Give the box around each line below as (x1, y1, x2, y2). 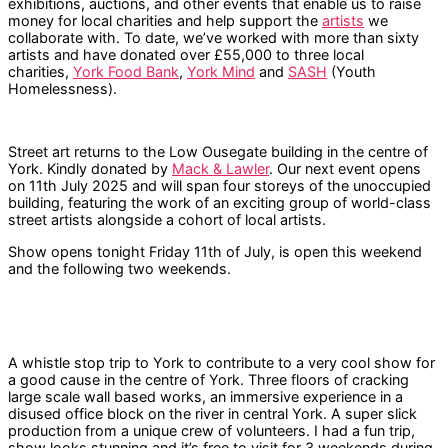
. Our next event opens (269, 160, 421, 178)
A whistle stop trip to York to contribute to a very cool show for (8, 353, 435, 371)
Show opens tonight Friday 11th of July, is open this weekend (8, 242, 422, 260)
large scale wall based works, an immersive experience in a (8, 387, 403, 405)
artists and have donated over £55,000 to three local (8, 46, 364, 64)
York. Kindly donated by (8, 160, 172, 178)
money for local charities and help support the (8, 12, 322, 30)
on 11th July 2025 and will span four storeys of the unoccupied (8, 177, 431, 195)
